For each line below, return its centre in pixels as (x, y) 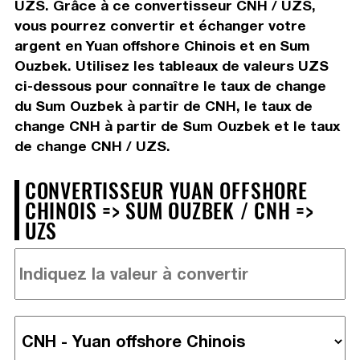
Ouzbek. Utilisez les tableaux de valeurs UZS (171, 65)
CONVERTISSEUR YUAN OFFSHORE (166, 189)
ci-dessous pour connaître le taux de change (170, 85)
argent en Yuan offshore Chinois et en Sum (162, 45)
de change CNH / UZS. (92, 145)
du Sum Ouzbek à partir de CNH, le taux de (163, 105)
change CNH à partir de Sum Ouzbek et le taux (177, 125)
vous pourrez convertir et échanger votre (160, 25)
